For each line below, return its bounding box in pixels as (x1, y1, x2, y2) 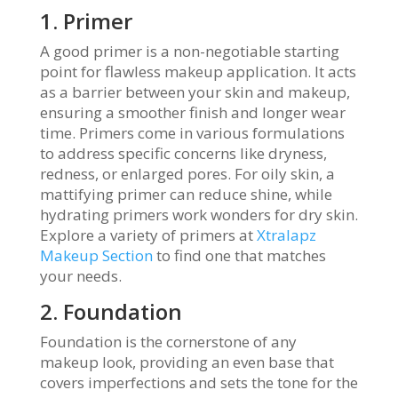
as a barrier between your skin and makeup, (39, 82, 350, 102)
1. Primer (39, 6, 132, 36)
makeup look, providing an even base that (39, 352, 334, 372)
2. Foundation (39, 297, 182, 326)
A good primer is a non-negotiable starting (39, 41, 339, 61)
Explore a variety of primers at (39, 225, 257, 245)
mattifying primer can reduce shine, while (39, 184, 332, 204)
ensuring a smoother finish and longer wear (39, 102, 346, 123)
